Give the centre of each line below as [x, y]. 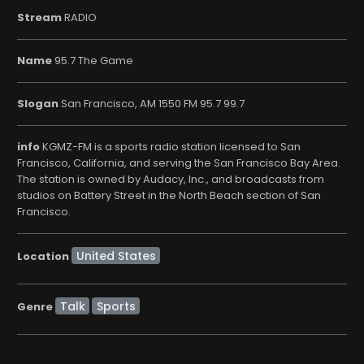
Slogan [38, 104]
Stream [39, 17]
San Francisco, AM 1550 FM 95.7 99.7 [152, 104]
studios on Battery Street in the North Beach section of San [169, 195]
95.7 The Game [93, 61]
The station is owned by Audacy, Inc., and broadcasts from [171, 179]
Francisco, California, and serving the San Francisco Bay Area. [179, 163]
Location [43, 256]
